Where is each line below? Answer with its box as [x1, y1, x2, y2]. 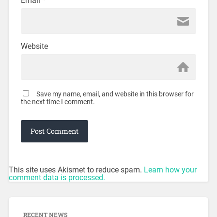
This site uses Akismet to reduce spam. [8, 165, 144, 175]
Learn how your [143, 165, 197, 175]
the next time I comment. [20, 98, 95, 106]
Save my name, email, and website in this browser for [36, 90, 194, 98]
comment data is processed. [8, 173, 105, 183]
